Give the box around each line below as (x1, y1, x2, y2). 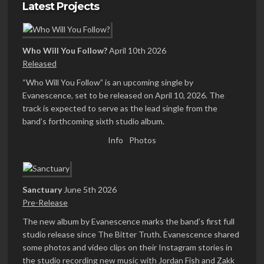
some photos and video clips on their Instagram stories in (22, 242, 232, 253)
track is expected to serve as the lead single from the (22, 103, 217, 114)
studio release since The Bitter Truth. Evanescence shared (22, 229, 239, 240)
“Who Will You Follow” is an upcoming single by (22, 77, 193, 88)
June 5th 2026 (64, 184, 117, 195)
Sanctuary (22, 184, 62, 195)
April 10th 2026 (109, 45, 166, 56)
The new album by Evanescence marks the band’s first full (22, 216, 235, 227)
